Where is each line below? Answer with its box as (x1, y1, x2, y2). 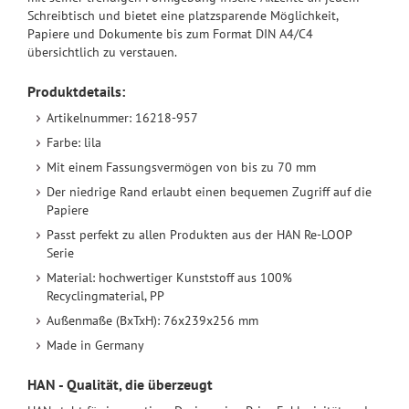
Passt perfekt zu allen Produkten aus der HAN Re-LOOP (47, 226, 351, 244)
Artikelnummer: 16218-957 (47, 110, 198, 127)
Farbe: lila (47, 134, 101, 152)
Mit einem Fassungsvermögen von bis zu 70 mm (47, 159, 316, 176)
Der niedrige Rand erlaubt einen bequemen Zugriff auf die (47, 184, 372, 201)
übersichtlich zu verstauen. (27, 44, 177, 61)
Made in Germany (47, 337, 144, 354)
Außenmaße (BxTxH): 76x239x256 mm (47, 312, 258, 330)
